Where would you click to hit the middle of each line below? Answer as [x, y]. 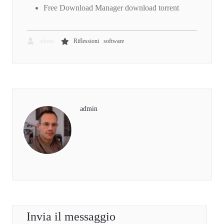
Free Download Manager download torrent [111, 8]
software [114, 41]
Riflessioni [86, 41]
